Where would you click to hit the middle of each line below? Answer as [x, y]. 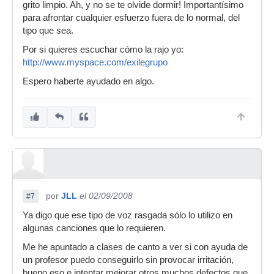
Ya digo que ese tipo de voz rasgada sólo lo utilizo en [128, 215]
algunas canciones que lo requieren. [94, 228]
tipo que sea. [48, 31]
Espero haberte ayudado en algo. [88, 81]
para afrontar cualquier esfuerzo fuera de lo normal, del [131, 18]
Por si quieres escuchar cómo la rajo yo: [103, 50]
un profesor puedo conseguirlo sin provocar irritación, [128, 260]
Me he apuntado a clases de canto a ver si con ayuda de [135, 247]
